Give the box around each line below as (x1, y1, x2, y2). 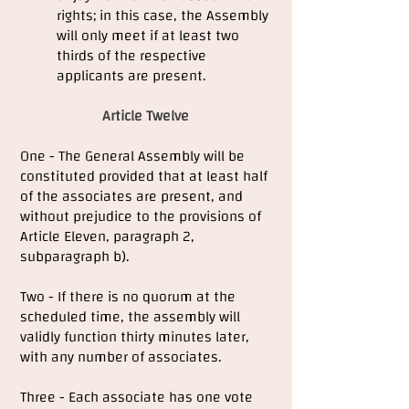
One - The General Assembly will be (20, 142, 245, 170)
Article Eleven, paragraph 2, (20, 223, 194, 250)
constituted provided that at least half (20, 163, 267, 190)
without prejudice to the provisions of (20, 203, 261, 230)
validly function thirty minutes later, (20, 323, 249, 351)
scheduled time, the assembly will (20, 303, 240, 330)
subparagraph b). (20, 243, 130, 270)
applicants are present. (57, 62, 206, 89)
